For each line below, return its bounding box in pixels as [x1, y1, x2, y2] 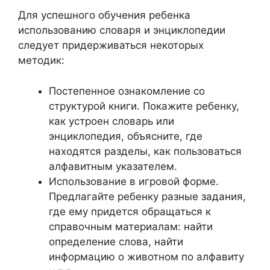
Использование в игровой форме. [49, 175, 219, 187]
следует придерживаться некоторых [18, 39, 204, 51]
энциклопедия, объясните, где [49, 130, 202, 142]
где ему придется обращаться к [49, 205, 211, 218]
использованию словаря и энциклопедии [18, 24, 225, 36]
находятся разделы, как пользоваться [49, 145, 242, 157]
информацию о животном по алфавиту [49, 250, 244, 263]
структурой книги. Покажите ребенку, [49, 99, 239, 112]
